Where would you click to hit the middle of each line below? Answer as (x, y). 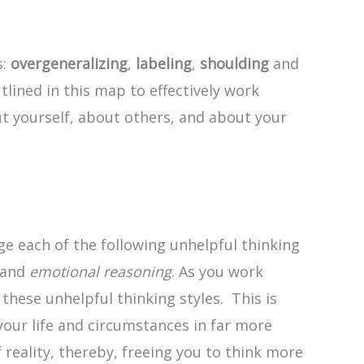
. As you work (217, 271)
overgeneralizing (69, 64)
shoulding (234, 64)
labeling (164, 64)
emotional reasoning (100, 271)
